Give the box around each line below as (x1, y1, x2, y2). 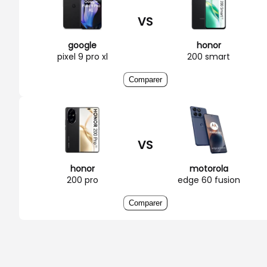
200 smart (187, 50, 230, 63)
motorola (189, 162, 228, 175)
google (68, 39, 97, 51)
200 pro (66, 173, 98, 186)
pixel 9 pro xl (57, 50, 108, 63)
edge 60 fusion (177, 173, 240, 186)
